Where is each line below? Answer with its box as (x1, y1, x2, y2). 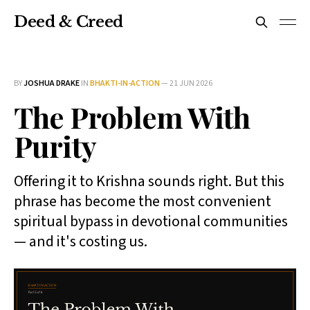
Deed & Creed (14, 12, 123, 31)
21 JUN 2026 (170, 77, 212, 89)
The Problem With (14, 98, 250, 136)
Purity (14, 127, 96, 165)
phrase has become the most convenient (14, 190, 271, 212)
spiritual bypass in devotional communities (14, 210, 288, 232)
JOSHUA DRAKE (24, 77, 80, 89)
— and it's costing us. (14, 230, 147, 253)
